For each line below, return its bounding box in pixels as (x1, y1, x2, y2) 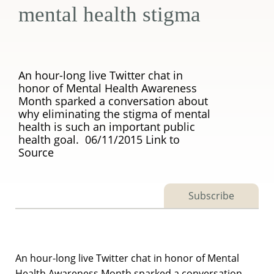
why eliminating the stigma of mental (18, 106, 210, 121)
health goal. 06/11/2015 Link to (18, 132, 180, 147)
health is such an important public (18, 119, 195, 134)
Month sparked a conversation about (18, 94, 208, 108)
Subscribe (188, 189, 234, 202)
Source (18, 145, 54, 160)
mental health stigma (18, 2, 201, 26)
